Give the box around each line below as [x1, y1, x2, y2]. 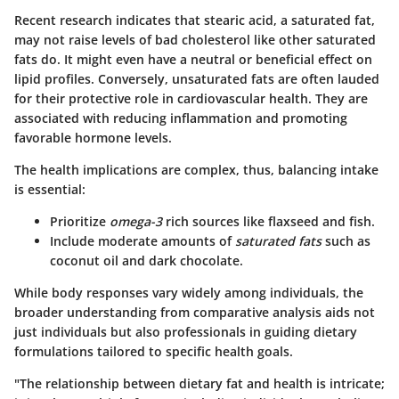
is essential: [14, 181, 85, 199]
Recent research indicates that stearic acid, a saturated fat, [14, 12, 375, 29]
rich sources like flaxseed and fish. [162, 213, 375, 231]
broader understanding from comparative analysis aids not [14, 304, 375, 322]
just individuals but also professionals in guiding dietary [14, 323, 357, 341]
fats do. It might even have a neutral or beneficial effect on [14, 51, 372, 69]
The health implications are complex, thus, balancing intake [14, 161, 379, 179]
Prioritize [50, 213, 110, 231]
